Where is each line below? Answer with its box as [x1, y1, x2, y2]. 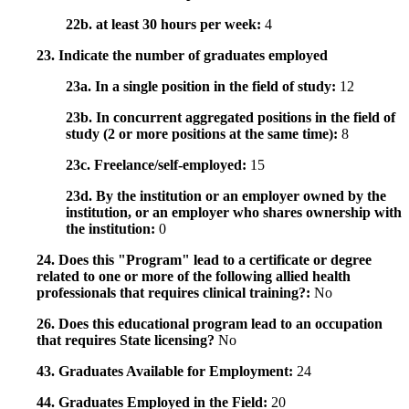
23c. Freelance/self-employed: [66, 157, 250, 173]
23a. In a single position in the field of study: [66, 79, 340, 95]
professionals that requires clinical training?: [37, 285, 314, 301]
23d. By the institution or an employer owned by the [66, 188, 386, 204]
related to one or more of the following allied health [37, 268, 351, 285]
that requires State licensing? [37, 332, 218, 349]
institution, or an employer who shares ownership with [66, 204, 402, 221]
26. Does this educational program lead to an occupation [37, 316, 383, 332]
